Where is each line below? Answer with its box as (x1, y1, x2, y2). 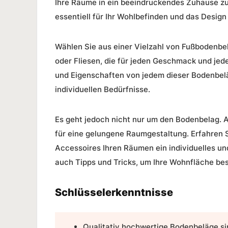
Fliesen (74, 55, 100, 66)
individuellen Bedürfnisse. (55, 84, 150, 94)
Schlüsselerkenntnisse (55, 186, 173, 198)
